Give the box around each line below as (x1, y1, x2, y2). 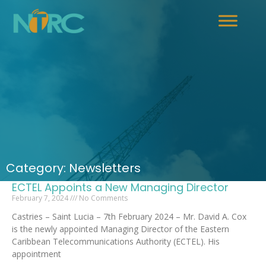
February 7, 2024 (12, 193, 70, 203)
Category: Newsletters (6, 160, 141, 176)
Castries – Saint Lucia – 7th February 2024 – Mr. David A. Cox (12, 211, 246, 222)
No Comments (77, 193, 128, 203)
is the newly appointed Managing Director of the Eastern (12, 223, 229, 235)
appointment (12, 248, 61, 259)
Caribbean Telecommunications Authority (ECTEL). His (12, 236, 220, 247)
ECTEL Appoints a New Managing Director (12, 180, 229, 195)
